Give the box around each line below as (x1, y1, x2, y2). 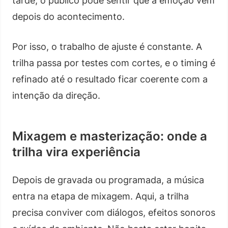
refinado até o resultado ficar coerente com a (12, 73, 208, 84)
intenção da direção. (12, 90, 100, 101)
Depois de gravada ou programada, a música (12, 174, 204, 185)
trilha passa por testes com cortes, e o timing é (12, 57, 215, 68)
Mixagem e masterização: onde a (12, 128, 207, 144)
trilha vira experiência (12, 144, 140, 159)
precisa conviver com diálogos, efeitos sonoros (12, 207, 215, 218)
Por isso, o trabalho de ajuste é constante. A (12, 41, 202, 52)
